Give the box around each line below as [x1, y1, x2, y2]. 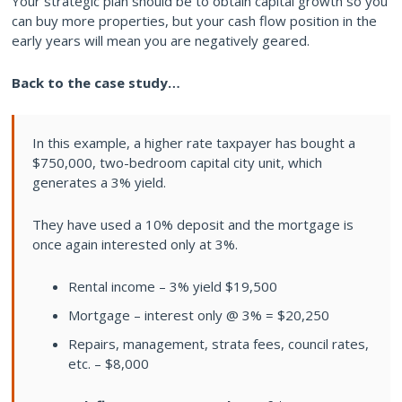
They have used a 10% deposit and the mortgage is [32, 215, 354, 234]
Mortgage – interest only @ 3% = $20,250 [68, 306, 329, 325]
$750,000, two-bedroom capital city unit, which [32, 153, 322, 172]
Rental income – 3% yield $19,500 [68, 277, 277, 296]
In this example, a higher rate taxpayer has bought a [32, 134, 355, 153]
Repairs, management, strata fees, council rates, [68, 335, 369, 354]
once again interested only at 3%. [32, 235, 238, 254]
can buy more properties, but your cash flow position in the [12, 12, 377, 31]
